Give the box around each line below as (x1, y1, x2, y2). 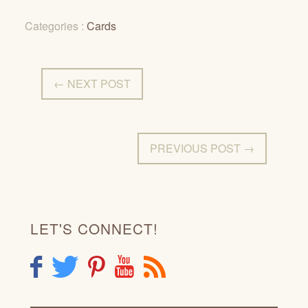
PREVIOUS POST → (150, 140, 254, 156)
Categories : (25, 18, 87, 34)
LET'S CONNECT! (30, 218, 158, 239)
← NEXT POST (54, 76, 131, 91)
